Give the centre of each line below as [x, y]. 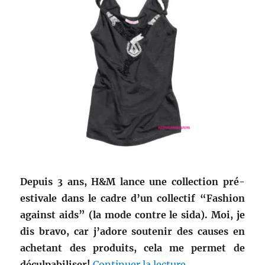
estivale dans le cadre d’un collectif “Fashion [132, 198]
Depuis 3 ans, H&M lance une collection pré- [132, 182]
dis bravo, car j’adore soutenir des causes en [132, 232]
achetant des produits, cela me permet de [132, 248]
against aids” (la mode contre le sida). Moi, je [132, 215]
